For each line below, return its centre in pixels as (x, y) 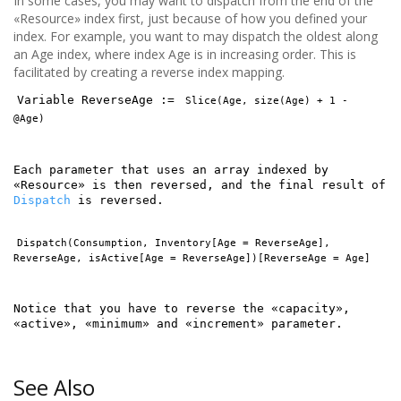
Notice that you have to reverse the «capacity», (182, 308)
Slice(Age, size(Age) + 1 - (267, 100)
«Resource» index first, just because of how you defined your (190, 18)
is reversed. (117, 200)
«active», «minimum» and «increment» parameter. (178, 324)
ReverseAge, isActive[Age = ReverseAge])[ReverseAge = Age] (192, 258)
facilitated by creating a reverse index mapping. (149, 72)
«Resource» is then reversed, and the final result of (200, 185)
